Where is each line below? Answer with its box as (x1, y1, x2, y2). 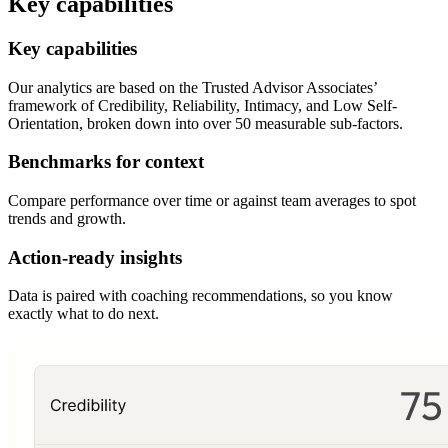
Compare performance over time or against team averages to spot (8, 192, 416, 210)
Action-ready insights (8, 246, 182, 268)
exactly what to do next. (8, 305, 159, 323)
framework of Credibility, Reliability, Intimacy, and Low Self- (8, 96, 397, 114)
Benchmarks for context (8, 151, 204, 173)
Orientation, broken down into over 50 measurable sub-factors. (8, 114, 403, 132)
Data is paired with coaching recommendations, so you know (8, 287, 393, 305)
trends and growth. (8, 210, 126, 228)
